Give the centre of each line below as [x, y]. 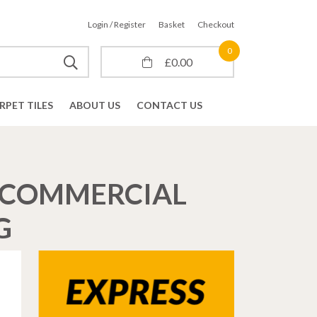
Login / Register [117, 24]
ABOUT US [95, 105]
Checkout [216, 24]
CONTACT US [169, 105]
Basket [172, 24]
